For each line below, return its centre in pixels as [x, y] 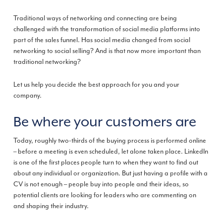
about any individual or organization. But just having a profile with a [110, 173]
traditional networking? [47, 62]
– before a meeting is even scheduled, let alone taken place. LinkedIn [111, 151]
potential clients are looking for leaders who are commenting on [105, 195]
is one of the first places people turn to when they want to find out [106, 162]
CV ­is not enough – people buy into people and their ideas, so [101, 184]
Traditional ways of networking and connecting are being [95, 18]
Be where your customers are [105, 121]
